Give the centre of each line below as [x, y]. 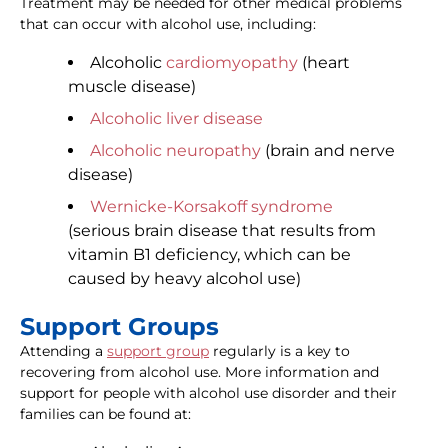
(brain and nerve [328, 151]
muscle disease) [132, 87]
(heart [324, 63]
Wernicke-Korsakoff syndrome [211, 207]
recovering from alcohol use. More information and [199, 372]
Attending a [63, 351]
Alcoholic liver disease [176, 119]
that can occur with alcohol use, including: [168, 24]
